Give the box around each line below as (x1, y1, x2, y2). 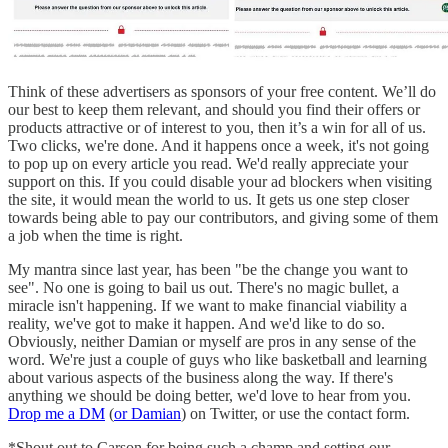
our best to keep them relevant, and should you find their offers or (8, 100, 420, 118)
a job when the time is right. (8, 226, 183, 244)
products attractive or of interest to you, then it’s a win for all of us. (8, 118, 426, 136)
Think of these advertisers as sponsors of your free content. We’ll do (8, 82, 436, 100)
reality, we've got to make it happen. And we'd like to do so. (8, 314, 385, 332)
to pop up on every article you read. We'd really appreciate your (8, 154, 408, 172)
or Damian (114, 404, 181, 422)
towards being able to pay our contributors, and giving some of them (8, 208, 438, 226)
